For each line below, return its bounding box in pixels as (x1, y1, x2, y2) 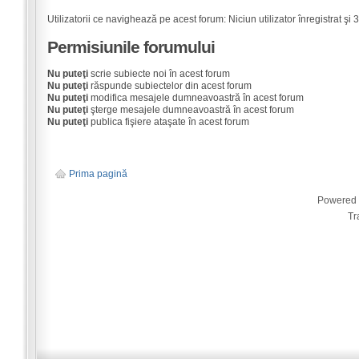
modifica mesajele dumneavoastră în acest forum (87, 92, 304, 103)
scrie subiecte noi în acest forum (87, 68, 230, 79)
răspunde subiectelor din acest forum (87, 80, 252, 91)
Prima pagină (68, 168, 127, 179)
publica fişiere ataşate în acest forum (87, 116, 249, 127)
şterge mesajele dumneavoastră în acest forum (87, 104, 294, 115)
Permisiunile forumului (46, 38, 215, 56)
